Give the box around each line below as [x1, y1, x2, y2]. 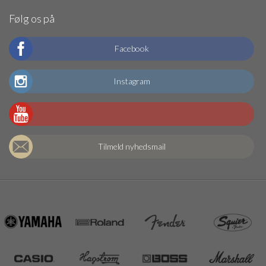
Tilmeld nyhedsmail [97, 141, 166, 151]
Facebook [114, 43, 149, 53]
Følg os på [9, 11, 55, 25]
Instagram [113, 75, 150, 86]
